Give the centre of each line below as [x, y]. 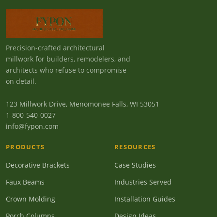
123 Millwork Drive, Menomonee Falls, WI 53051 [83, 104]
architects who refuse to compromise [66, 70]
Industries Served [143, 182]
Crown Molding [31, 199]
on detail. [21, 81]
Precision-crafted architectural [55, 47]
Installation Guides [145, 199]
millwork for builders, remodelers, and [68, 59]
